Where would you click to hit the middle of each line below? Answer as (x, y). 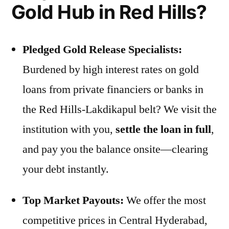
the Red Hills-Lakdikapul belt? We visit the (120, 109)
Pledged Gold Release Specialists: (102, 49)
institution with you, (69, 129)
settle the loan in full (163, 129)
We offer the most (165, 200)
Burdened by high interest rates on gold (111, 69)
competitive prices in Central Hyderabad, (115, 220)
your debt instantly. (66, 169)
